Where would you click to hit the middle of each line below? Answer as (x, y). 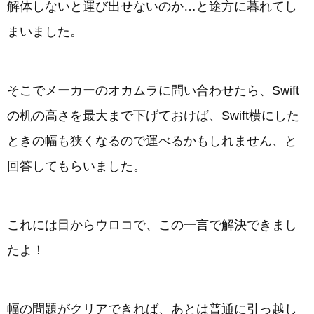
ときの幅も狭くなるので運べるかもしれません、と (152, 141)
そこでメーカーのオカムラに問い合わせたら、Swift (153, 90)
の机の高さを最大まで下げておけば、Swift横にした (153, 116)
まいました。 (45, 32)
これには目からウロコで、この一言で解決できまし (152, 225)
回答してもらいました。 (76, 166)
